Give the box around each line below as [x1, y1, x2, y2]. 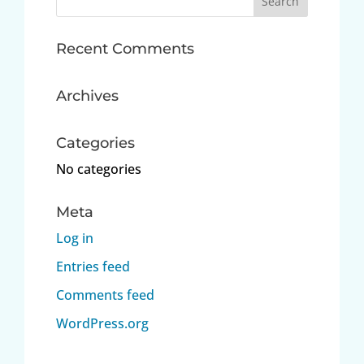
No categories [55, 160, 141, 178]
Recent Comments [55, 40, 194, 58]
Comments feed [55, 286, 154, 304]
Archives [55, 87, 119, 105]
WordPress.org [55, 314, 149, 332]
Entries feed [55, 258, 130, 275]
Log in [55, 229, 93, 247]
